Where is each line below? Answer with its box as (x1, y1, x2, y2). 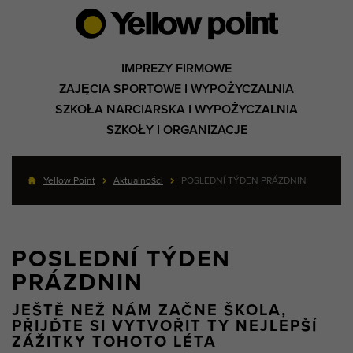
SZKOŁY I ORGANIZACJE (106, 122, 247, 138)
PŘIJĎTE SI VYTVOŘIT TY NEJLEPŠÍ (12, 317, 318, 336)
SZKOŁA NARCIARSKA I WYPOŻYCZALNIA (55, 102, 298, 117)
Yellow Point (43, 175, 95, 186)
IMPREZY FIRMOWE (121, 61, 232, 76)
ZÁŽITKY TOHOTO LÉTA (12, 333, 217, 351)
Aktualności (113, 175, 163, 186)
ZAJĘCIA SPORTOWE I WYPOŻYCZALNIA (59, 81, 294, 97)
